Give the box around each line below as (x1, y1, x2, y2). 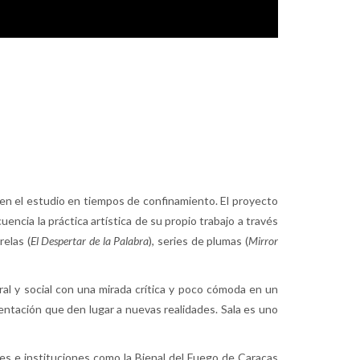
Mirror (248, 234, 279, 248)
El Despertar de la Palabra (30, 234, 149, 248)
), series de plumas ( (149, 234, 249, 248)
